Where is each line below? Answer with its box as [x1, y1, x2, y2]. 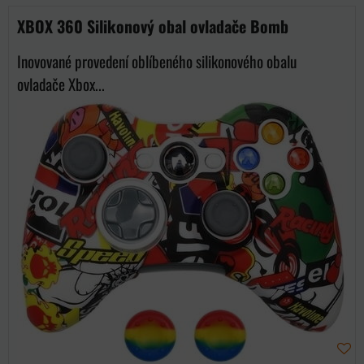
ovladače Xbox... [17, 72, 105, 97]
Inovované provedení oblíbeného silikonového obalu [17, 50, 297, 74]
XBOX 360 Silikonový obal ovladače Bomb [17, 14, 288, 39]
